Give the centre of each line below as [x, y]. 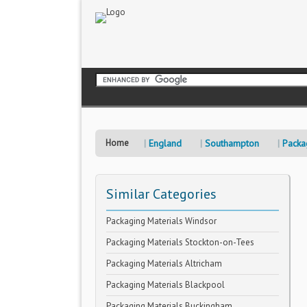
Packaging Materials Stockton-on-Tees [180, 242]
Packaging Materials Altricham [164, 263]
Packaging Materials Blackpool [165, 285]
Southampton [232, 143]
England [165, 143]
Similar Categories [161, 194]
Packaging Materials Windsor [161, 221]
